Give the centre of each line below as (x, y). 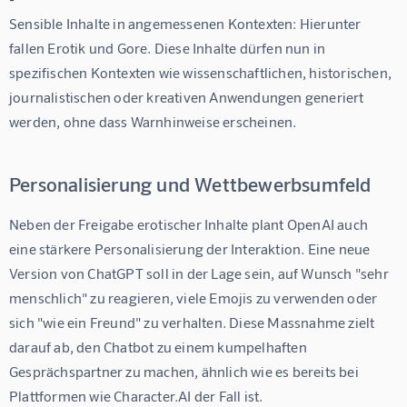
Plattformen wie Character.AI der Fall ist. (136, 396)
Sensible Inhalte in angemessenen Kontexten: (153, 24)
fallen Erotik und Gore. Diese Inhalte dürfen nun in (169, 48)
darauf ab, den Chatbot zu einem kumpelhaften (160, 347)
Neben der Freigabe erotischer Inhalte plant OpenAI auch (190, 224)
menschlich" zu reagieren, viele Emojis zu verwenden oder (195, 298)
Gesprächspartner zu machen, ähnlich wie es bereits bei (186, 372)
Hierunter (330, 24)
